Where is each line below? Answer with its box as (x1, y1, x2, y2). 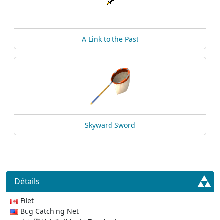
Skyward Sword (85, 120, 135, 130)
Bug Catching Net (18, 206, 79, 216)
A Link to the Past (82, 34, 138, 44)
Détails (14, 176, 40, 187)
